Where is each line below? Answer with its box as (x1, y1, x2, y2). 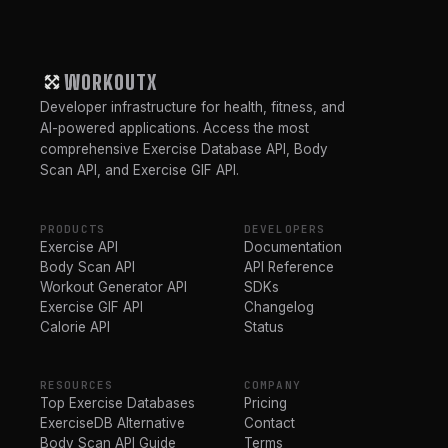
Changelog (244, 298, 314, 315)
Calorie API (40, 318, 110, 335)
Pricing (244, 394, 287, 411)
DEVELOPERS (244, 221, 325, 236)
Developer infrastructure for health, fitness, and (40, 98, 345, 115)
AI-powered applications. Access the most (40, 119, 309, 136)
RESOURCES (40, 377, 113, 392)
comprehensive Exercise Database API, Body (40, 140, 328, 157)
